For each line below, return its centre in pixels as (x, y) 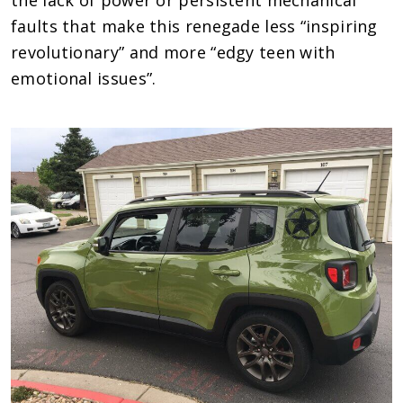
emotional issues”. (84, 78)
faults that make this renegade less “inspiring (194, 26)
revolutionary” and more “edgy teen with (173, 52)
